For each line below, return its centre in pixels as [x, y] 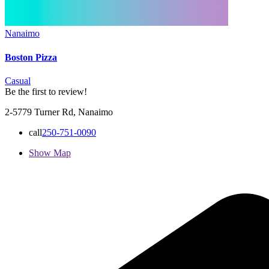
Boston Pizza [31, 57]
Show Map [50, 153]
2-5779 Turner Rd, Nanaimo [59, 112]
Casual [18, 80]
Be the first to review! [46, 91]
